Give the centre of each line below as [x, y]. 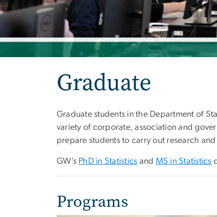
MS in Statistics [184, 162]
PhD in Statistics [108, 162]
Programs [93, 201]
